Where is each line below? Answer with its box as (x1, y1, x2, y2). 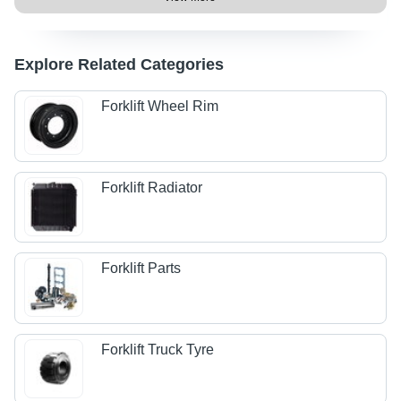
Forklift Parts (101, 260, 182, 277)
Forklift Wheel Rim (101, 98, 219, 115)
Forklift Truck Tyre (101, 342, 215, 358)
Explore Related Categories (14, 55, 224, 73)
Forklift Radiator (101, 179, 203, 195)
